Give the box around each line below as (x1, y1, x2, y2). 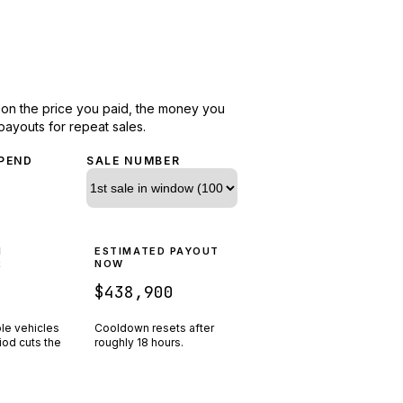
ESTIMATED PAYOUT (94, 244, 219, 257)
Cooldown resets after (94, 320, 215, 335)
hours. (151, 335, 184, 349)
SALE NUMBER (86, 153, 181, 167)
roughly (94, 335, 138, 349)
